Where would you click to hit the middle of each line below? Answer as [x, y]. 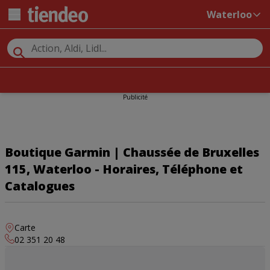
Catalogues [40, 186]
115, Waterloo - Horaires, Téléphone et [124, 169]
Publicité [135, 97]
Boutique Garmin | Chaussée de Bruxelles [132, 152]
